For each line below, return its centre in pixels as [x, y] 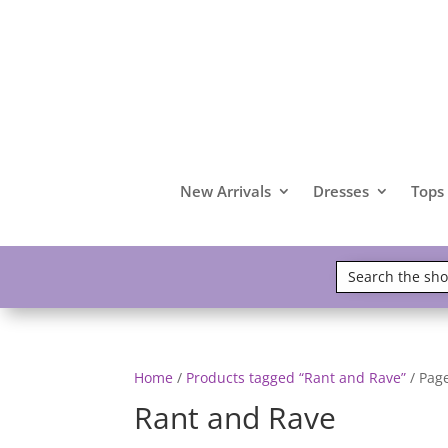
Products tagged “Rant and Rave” [296, 377]
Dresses [341, 190]
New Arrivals [225, 190]
